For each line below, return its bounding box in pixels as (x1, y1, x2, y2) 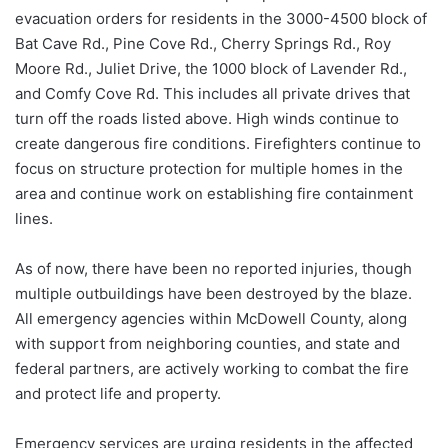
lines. (15, 209, 53, 229)
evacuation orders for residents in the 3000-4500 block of (15, 9, 427, 29)
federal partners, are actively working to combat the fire (15, 359, 409, 379)
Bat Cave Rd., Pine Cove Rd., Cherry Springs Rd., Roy (15, 34, 391, 54)
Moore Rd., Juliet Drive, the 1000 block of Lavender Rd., (15, 59, 407, 79)
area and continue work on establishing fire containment (15, 184, 413, 204)
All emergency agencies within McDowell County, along (15, 309, 407, 329)
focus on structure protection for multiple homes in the (15, 159, 403, 179)
